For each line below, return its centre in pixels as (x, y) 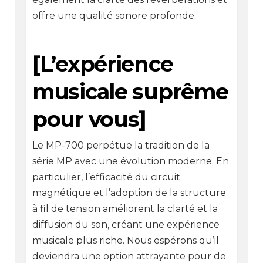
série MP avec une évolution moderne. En (130, 161)
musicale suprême (130, 91)
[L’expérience (102, 64)
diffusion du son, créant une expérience (126, 224)
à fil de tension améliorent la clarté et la (125, 208)
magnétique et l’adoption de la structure (129, 193)
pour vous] (89, 119)
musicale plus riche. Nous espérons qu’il (125, 240)
